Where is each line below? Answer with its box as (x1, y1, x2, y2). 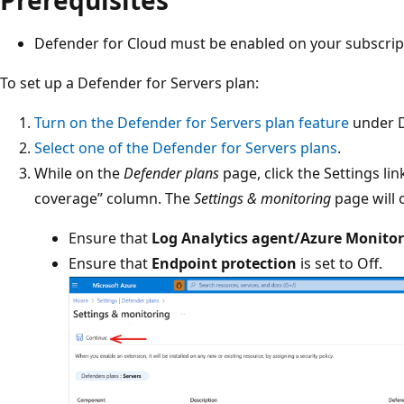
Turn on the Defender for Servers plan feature (34, 112, 349, 133)
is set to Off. (297, 252, 382, 273)
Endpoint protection (151, 252, 297, 273)
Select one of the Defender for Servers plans (34, 137, 337, 158)
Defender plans (124, 162, 219, 183)
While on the (34, 162, 124, 183)
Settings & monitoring (194, 188, 331, 208)
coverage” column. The (34, 188, 194, 208)
